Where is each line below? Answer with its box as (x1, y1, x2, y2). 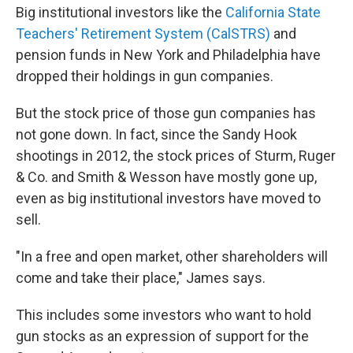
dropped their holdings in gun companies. (16, 68, 273, 84)
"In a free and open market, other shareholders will (16, 248, 328, 265)
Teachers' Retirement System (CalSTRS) (16, 25, 270, 42)
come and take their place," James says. (16, 269, 266, 286)
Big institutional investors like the (16, 4, 225, 20)
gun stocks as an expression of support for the (16, 328, 309, 344)
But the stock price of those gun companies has (16, 105, 316, 121)
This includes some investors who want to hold (16, 307, 311, 323)
